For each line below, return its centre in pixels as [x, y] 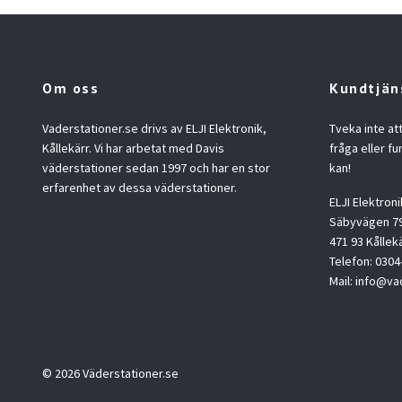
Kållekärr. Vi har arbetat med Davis [133, 148]
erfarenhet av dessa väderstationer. [140, 187]
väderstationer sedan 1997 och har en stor [156, 167]
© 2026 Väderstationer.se [110, 373]
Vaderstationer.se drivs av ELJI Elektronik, [154, 128]
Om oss [71, 87]
